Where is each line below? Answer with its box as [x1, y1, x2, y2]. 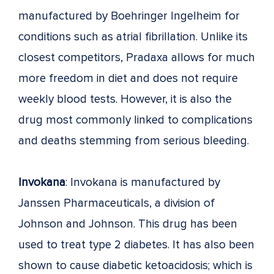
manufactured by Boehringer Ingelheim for [18, 9, 240, 23]
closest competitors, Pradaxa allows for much [18, 50, 255, 65]
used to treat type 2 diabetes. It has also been [18, 237, 254, 252]
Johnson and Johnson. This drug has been [18, 217, 237, 231]
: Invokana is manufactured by [65, 175, 220, 190]
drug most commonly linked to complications [18, 113, 253, 127]
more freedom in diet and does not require [18, 71, 238, 86]
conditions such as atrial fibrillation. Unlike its [18, 29, 248, 44]
